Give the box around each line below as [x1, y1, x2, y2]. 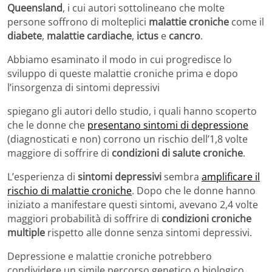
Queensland [7, 1, 63, 15]
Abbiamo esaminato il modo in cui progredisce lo [7, 53, 232, 67]
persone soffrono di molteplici [7, 15, 149, 29]
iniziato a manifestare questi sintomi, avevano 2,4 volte [7, 198, 258, 212]
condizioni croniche [161, 212, 251, 226]
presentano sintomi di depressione [87, 118, 248, 132]
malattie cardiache [47, 29, 132, 43]
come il [229, 15, 264, 29]
